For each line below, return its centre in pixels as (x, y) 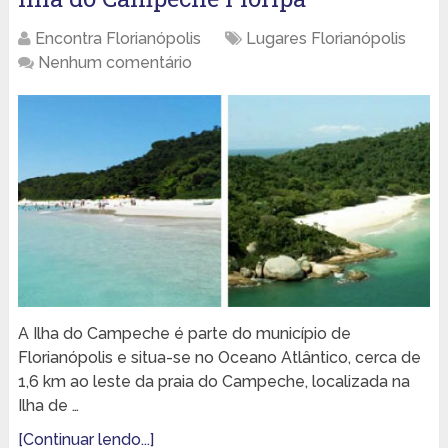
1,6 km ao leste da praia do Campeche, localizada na (213, 382)
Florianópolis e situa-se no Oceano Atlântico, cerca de (219, 358)
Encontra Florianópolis (117, 38)
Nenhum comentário (114, 62)
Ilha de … (48, 406)
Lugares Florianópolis (325, 38)
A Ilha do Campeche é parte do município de (184, 334)
